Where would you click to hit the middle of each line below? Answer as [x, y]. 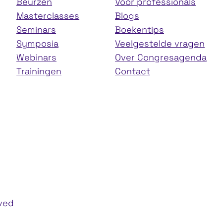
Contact [133, 71]
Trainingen [39, 71]
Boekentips [139, 30]
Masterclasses [48, 16]
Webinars [37, 57]
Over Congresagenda [161, 57]
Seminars [36, 30]
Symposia [38, 44]
